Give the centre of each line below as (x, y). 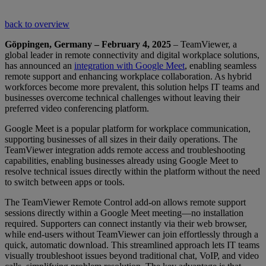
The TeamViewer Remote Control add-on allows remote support (125, 202)
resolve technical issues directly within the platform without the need (132, 172)
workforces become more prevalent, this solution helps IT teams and (132, 87)
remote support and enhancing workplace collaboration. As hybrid (128, 77)
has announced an (39, 66)
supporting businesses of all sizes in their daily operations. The (121, 140)
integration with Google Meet (129, 66)
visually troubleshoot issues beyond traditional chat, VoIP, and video (132, 256)
